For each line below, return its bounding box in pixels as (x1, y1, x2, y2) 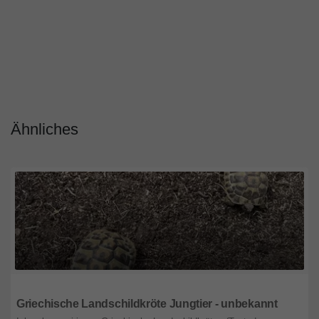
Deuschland (16, 279, 70, 291)
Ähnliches (11, 120, 78, 139)
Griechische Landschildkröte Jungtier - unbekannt (16, 298, 278, 310)
